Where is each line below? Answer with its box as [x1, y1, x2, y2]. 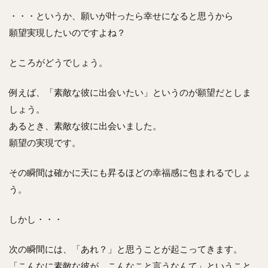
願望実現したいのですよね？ [9, 28, 126, 38]
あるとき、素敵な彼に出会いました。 [9, 121, 162, 131]
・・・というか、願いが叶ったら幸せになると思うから [9, 11, 233, 21]
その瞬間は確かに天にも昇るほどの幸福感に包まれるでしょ [9, 168, 251, 178]
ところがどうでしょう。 [9, 58, 108, 68]
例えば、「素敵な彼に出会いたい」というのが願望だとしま [9, 88, 251, 98]
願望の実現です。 [9, 138, 81, 148]
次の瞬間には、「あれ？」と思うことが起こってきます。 [9, 245, 242, 254]
